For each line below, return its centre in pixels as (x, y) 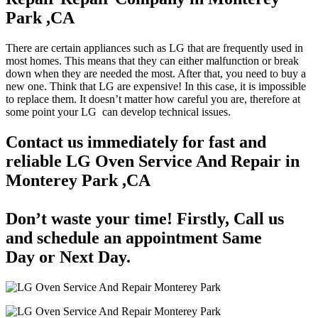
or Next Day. (83, 257)
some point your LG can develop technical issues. (118, 112)
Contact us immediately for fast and (136, 142)
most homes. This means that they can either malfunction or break (152, 61)
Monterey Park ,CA (78, 180)
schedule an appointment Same (149, 238)
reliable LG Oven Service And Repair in (153, 161)
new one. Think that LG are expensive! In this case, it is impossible (156, 87)
